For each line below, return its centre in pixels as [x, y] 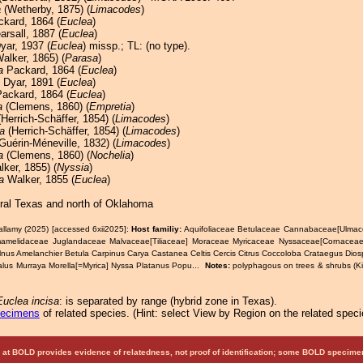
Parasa [81, 58]
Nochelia [110, 155]
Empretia [110, 107]
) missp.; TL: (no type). [136, 46]
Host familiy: [158, 229]
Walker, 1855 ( [39, 179]
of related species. [86, 313]
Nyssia [73, 167]
